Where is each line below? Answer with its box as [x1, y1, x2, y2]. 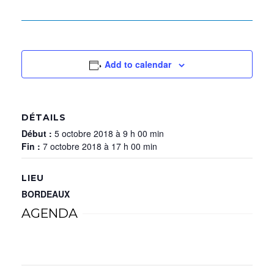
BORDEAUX [21, 188, 70, 200]
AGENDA [21, 206, 78, 221]
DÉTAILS [21, 112, 66, 123]
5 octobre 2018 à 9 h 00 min [54, 127, 164, 139]
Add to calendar [105, 58, 172, 70]
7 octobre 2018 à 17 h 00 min [43, 140, 157, 152]
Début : [21, 127, 54, 139]
